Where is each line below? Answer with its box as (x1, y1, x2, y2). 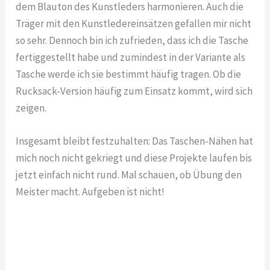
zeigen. (16, 101, 47, 115)
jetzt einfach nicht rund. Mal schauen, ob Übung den (16, 168, 242, 182)
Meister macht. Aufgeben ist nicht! (16, 185, 165, 199)
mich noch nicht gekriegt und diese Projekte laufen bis (16, 151, 253, 165)
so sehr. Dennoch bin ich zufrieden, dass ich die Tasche (16, 33, 249, 47)
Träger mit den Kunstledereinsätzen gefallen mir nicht (16, 16, 252, 30)
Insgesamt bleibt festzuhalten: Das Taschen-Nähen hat (16, 134, 254, 148)
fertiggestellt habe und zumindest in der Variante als (16, 50, 246, 64)
